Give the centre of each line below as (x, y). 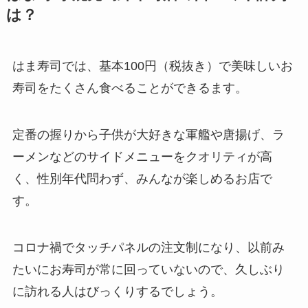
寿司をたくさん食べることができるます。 (130, 88)
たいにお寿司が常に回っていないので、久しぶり (148, 269)
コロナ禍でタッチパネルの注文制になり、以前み (148, 247)
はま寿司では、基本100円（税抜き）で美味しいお (152, 66)
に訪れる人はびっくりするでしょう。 (117, 291)
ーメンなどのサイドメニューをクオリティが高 (142, 157)
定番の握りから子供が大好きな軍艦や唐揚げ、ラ (148, 135)
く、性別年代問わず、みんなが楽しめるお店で (142, 179)
